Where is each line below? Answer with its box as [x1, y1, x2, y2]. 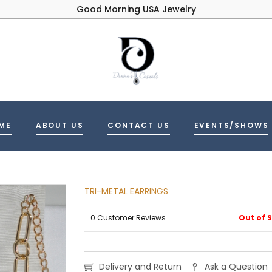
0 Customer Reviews [90, 212, 166, 223]
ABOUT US [35, 120, 84, 131]
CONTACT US [107, 120, 170, 131]
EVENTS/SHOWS [194, 120, 269, 131]
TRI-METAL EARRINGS [84, 185, 168, 197]
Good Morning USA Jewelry [76, 3, 196, 15]
